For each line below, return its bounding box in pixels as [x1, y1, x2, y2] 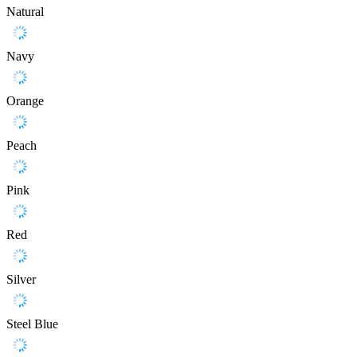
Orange [6, 94, 44, 108]
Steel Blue [6, 317, 58, 331]
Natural [6, 5, 44, 19]
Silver [6, 273, 36, 287]
